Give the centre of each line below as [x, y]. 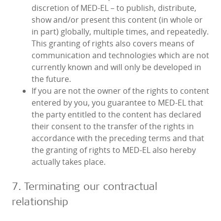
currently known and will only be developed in [116, 67]
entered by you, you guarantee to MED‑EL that [117, 103]
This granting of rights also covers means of [113, 44]
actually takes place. [69, 162]
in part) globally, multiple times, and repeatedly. [120, 32]
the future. [51, 79]
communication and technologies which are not [120, 55]
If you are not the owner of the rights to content [120, 91]
